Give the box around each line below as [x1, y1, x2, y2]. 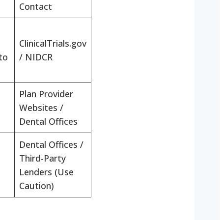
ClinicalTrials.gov [19, 37, 86, 50]
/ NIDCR [19, 51, 53, 63]
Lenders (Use [19, 166, 74, 178]
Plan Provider [19, 88, 73, 100]
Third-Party [19, 152, 66, 165]
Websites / [19, 102, 63, 114]
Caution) [19, 180, 54, 192]
